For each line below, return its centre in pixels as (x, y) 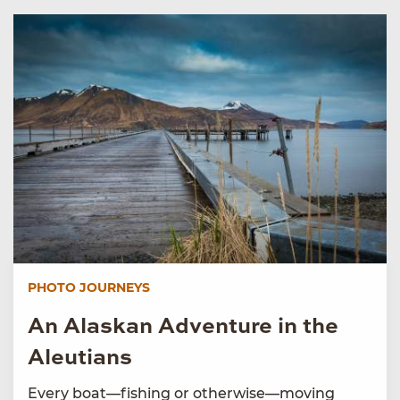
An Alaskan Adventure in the (183, 327)
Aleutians (80, 358)
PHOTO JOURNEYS (89, 287)
